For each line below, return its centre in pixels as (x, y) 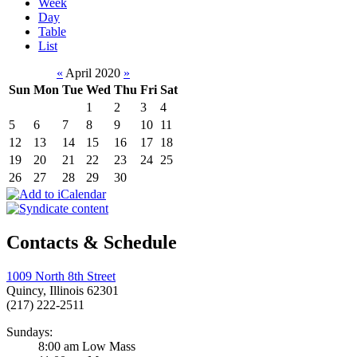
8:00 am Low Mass (87, 347)
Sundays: (29, 332)
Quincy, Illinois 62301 (63, 291)
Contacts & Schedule (92, 243)
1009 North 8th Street (61, 277)
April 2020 (93, 73)
